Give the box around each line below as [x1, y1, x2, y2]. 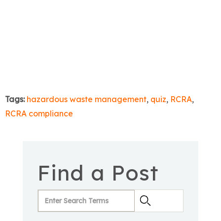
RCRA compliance [5, 109, 73, 119]
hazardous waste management [27, 94, 147, 105]
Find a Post [37, 159, 158, 186]
